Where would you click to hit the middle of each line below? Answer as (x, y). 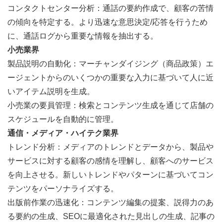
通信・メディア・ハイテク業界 (63, 133)
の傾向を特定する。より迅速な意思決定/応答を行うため (108, 22)
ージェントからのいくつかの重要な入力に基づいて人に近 (111, 77)
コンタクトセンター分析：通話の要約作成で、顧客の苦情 (111, 8)
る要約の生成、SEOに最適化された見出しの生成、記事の (111, 216)
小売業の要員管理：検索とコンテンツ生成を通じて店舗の (111, 105)
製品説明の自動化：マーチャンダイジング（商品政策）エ (111, 63)
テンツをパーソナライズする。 (63, 188)
